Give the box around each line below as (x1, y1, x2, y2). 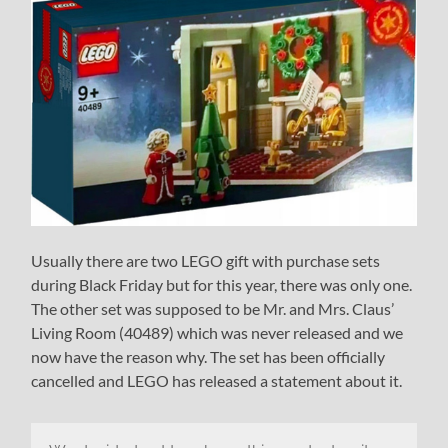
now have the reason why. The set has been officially (31, 346, 386, 366)
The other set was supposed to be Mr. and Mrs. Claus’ (31, 298, 395, 318)
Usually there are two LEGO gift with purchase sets (31, 250, 381, 270)
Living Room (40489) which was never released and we (31, 322, 404, 342)
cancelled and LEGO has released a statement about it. (31, 370, 403, 390)
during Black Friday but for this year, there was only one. (31, 274, 413, 294)
